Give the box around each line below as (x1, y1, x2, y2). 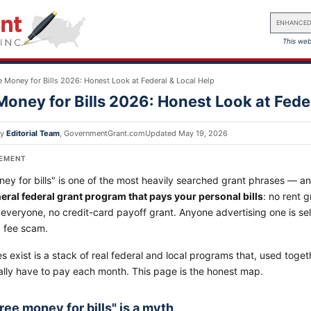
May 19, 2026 (178, 128, 228, 138)
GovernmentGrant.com (64, 128, 145, 138)
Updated (145, 128, 178, 138)
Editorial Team (6, 128, 60, 138)
